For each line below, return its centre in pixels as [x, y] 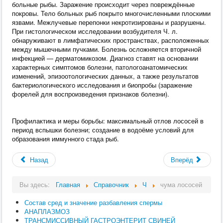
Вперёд [183, 160]
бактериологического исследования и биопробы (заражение [102, 85]
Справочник [111, 185]
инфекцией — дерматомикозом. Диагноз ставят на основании [105, 58]
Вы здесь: [37, 185]
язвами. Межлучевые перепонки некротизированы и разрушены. [109, 22]
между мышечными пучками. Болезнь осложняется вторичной [107, 49]
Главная [68, 185]
